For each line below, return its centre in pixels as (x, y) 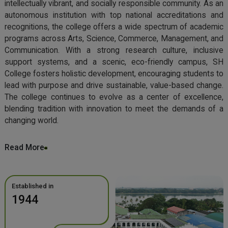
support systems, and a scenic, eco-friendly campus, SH (114, 62)
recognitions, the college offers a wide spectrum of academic (114, 27)
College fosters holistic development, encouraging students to (114, 74)
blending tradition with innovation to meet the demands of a (114, 109)
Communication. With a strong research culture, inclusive (114, 50)
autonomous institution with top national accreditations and (114, 15)
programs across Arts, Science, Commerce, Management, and (114, 39)
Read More (24, 148)
